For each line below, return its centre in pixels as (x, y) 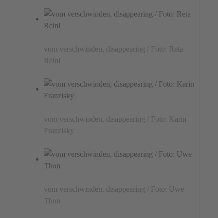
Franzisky (59, 130)
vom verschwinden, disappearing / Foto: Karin (115, 119)
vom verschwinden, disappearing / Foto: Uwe (114, 189)
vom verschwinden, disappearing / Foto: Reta (114, 49)
